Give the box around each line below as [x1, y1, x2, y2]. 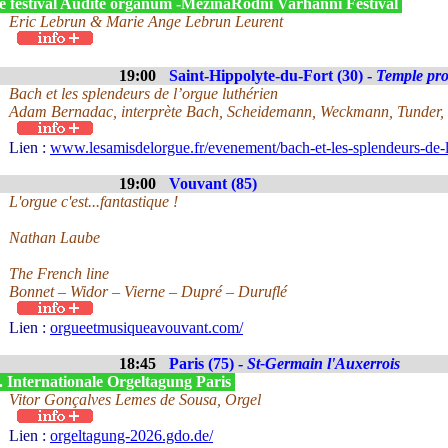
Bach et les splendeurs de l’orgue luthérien [9, 85, 278, 102]
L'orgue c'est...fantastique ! [9, 193, 178, 210]
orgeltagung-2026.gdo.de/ [50, 427, 213, 444]
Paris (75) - [169, 355, 247, 372]
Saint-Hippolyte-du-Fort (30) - [169, 67, 376, 84]
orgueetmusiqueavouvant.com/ [50, 319, 243, 336]
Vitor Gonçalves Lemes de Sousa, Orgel [9, 391, 261, 408]
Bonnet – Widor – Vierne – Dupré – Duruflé [9, 283, 287, 300]
